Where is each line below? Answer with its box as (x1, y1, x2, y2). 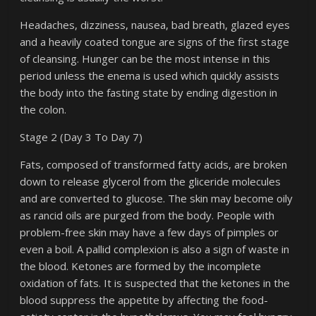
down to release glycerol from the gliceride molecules (20, 174, 281, 188)
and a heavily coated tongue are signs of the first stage (20, 35, 290, 49)
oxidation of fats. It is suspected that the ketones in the (20, 276, 291, 290)
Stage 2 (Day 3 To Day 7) (20, 130, 143, 144)
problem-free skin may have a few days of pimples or (20, 225, 279, 239)
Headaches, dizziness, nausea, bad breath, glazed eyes (20, 18, 291, 32)
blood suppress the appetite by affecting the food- (20, 293, 269, 307)
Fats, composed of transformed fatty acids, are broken (20, 157, 288, 171)
